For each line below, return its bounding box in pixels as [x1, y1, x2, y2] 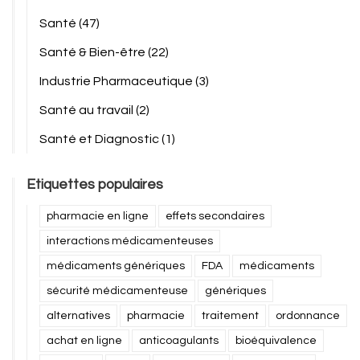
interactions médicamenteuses [47, 235, 213, 247]
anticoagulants [139, 335, 219, 347]
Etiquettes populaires [27, 178, 163, 193]
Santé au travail [39, 104, 136, 117]
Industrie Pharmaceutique [39, 75, 195, 88]
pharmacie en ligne [47, 211, 149, 223]
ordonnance [276, 310, 340, 322]
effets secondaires [166, 211, 264, 223]
